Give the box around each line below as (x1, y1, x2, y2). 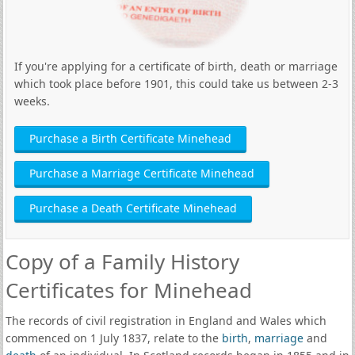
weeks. (13, 94, 50, 109)
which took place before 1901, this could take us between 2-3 (13, 76, 338, 91)
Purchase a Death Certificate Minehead (29, 200, 237, 216)
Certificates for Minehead (5, 276, 252, 304)
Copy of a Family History (5, 247, 239, 276)
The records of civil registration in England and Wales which (5, 313, 326, 328)
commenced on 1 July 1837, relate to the (5, 330, 222, 345)
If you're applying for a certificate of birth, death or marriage (13, 59, 338, 74)
